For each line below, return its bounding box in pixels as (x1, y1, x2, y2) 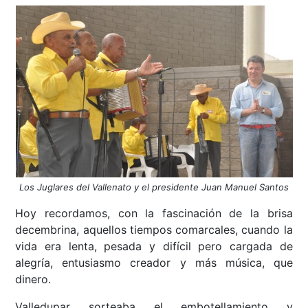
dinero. (15, 272, 52, 287)
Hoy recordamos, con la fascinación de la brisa (15, 206, 293, 221)
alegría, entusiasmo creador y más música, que (15, 256, 293, 270)
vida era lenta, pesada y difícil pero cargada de (15, 239, 293, 254)
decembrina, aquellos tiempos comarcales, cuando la (15, 223, 293, 237)
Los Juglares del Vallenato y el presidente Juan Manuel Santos (19, 181, 289, 193)
